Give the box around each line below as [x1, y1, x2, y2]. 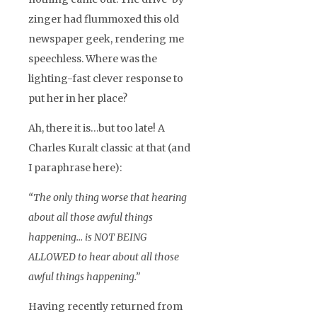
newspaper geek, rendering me [28, 32, 184, 45]
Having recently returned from [28, 299, 183, 313]
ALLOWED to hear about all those [28, 250, 179, 263]
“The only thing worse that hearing [28, 190, 187, 204]
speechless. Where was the [28, 52, 157, 65]
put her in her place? [28, 91, 127, 105]
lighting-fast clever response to [28, 71, 183, 85]
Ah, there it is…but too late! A [28, 121, 165, 134]
